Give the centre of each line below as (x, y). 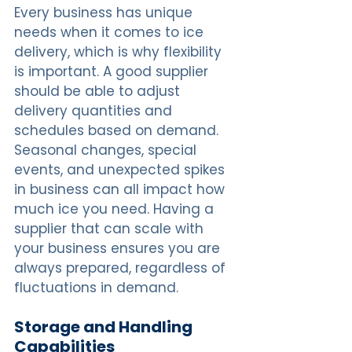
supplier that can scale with (111, 229)
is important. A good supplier (113, 71)
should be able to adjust (99, 91)
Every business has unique (105, 13)
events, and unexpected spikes (121, 170)
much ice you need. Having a (116, 209)
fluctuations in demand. (96, 288)
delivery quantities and (95, 111)
